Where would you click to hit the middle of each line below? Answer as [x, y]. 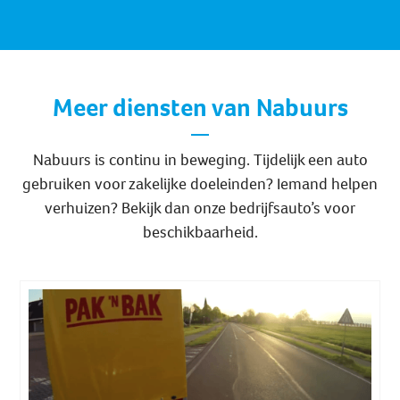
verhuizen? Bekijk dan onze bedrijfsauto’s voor [200, 208]
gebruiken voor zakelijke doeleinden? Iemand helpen [200, 184]
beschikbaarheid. [200, 233]
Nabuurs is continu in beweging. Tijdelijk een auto [200, 160]
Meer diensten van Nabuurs [200, 108]
